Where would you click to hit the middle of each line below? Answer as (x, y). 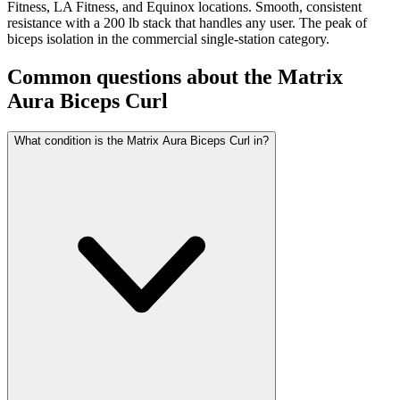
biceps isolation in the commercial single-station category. (168, 38)
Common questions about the (142, 76)
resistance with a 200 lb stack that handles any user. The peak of (187, 22)
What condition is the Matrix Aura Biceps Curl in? (142, 140)
